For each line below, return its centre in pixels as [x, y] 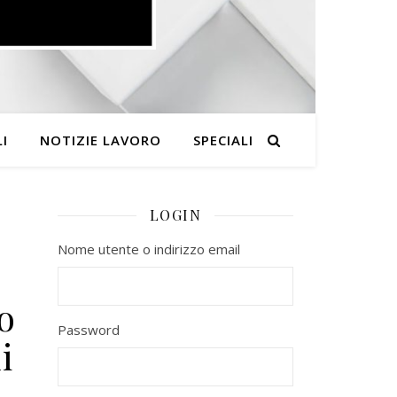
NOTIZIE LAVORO [100, 140]
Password [89, 330]
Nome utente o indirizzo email [149, 249]
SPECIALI [223, 140]
